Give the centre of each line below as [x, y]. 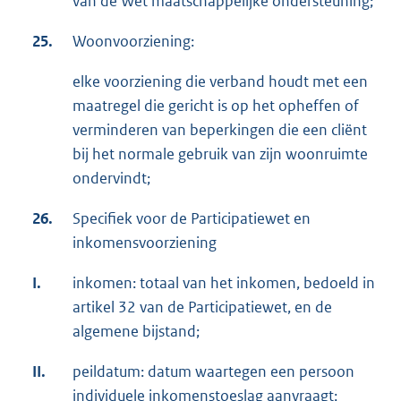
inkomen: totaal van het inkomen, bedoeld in [224, 282]
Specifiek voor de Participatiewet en [192, 218]
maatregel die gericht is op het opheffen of [216, 105]
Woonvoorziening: [133, 41]
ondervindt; [111, 178]
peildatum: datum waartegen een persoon [213, 371]
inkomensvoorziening [145, 242]
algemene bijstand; [136, 331]
